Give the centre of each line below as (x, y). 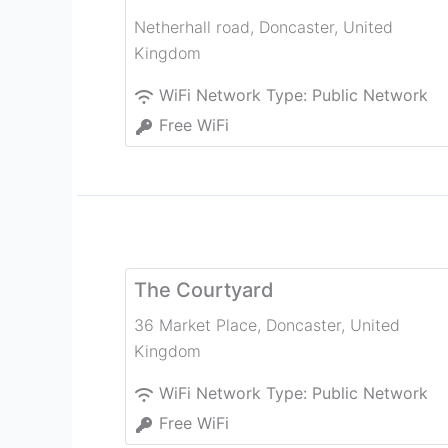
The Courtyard (204, 290)
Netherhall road (192, 27)
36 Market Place (195, 325)
